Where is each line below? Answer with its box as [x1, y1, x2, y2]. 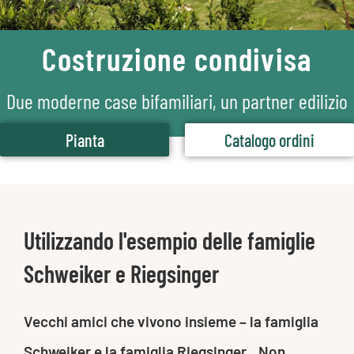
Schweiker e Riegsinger [24, 259, 219, 288]
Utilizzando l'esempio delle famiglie [24, 226, 315, 255]
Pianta [65, 130, 104, 151]
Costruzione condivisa [42, 40, 312, 78]
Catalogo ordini [224, 130, 314, 151]
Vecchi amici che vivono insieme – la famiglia [24, 312, 318, 331]
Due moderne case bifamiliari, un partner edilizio [6, 88, 348, 114]
